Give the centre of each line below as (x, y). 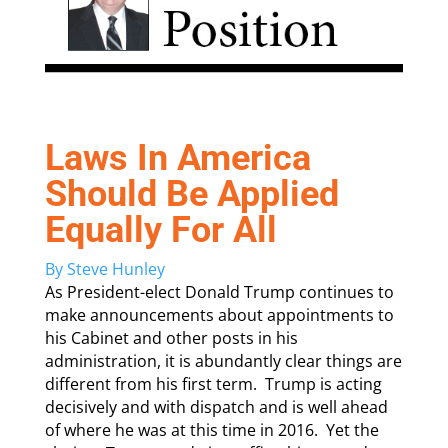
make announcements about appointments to (219, 315)
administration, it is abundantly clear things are (223, 361)
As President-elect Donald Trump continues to (219, 292)
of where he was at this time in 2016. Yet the (211, 430)
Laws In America (177, 158)
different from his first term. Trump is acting (213, 384)
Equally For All (160, 230)
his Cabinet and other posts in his (171, 338)
